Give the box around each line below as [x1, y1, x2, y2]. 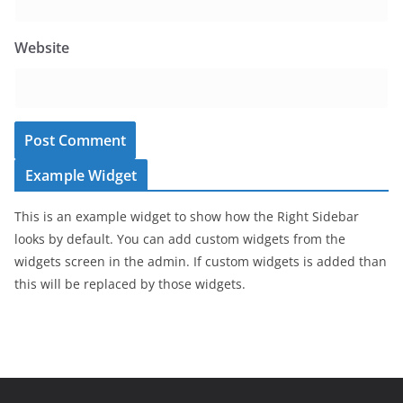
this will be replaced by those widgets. [14, 275, 246, 292]
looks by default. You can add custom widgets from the [14, 230, 345, 247]
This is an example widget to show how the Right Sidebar [14, 208, 359, 225]
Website [14, 38, 69, 58]
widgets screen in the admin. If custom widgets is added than [14, 253, 387, 270]
